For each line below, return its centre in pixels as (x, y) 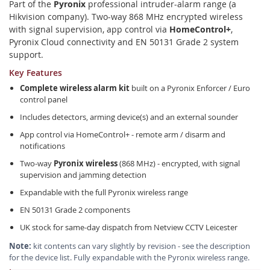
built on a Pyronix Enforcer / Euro (190, 88)
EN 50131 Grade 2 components (75, 210)
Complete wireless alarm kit (75, 88)
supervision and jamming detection (83, 175)
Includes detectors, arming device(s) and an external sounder (129, 117)
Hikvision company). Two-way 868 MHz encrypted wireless (126, 17)
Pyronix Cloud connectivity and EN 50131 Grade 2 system (124, 42)
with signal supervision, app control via (89, 29)
